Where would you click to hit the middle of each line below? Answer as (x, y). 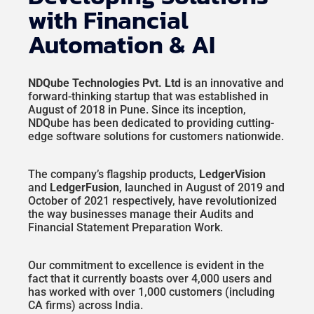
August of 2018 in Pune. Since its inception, (137, 109)
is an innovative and (232, 83)
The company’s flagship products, (114, 174)
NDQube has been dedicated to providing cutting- (151, 123)
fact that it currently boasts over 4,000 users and (150, 278)
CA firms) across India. (86, 305)
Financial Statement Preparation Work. (125, 227)
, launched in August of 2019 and (202, 187)
